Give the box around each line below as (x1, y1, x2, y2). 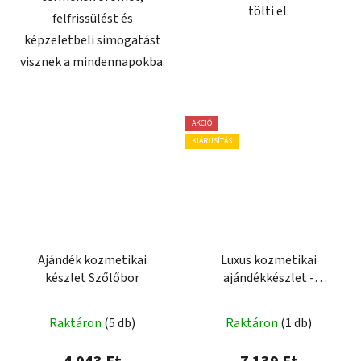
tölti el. (248, 2, 289, 21)
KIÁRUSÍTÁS (192, 135, 232, 147)
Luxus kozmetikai (221, 251, 317, 270)
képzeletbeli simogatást (23, 31, 161, 50)
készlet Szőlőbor (45, 269, 139, 288)
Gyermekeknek (227, 287, 310, 305)
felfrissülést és (52, 10, 133, 28)
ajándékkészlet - (223, 269, 314, 288)
